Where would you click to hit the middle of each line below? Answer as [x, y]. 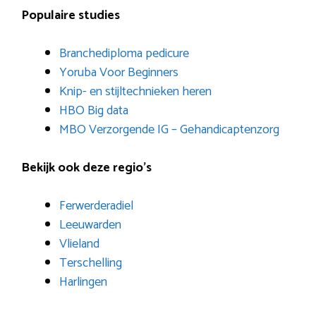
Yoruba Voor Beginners [119, 72]
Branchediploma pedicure [124, 53]
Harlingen [83, 282]
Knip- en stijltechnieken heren [135, 91]
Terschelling [91, 263]
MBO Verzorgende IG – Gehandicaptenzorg [169, 129]
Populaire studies [71, 15]
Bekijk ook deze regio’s [86, 168]
